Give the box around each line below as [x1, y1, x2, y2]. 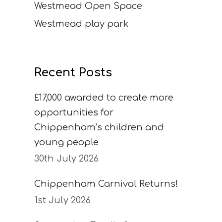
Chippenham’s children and [34, 122, 164, 133]
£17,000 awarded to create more [34, 93, 173, 103]
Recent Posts [34, 66, 112, 80]
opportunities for [34, 108, 113, 118]
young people [34, 137, 99, 148]
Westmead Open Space [34, 1, 142, 11]
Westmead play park [34, 19, 128, 29]
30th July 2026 [34, 154, 99, 164]
